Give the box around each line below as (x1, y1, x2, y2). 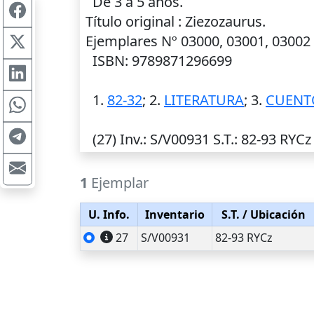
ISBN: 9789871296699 (86, 51, 232, 70)
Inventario (145, 207, 205, 222)
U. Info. (88, 207, 130, 222)
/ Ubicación (239, 207, 306, 222)
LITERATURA (164, 90, 244, 109)
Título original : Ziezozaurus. (86, 12, 266, 31)
